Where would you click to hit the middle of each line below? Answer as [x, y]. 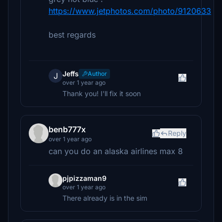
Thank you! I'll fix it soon [102, 93]
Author [97, 74]
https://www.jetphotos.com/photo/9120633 [130, 11]
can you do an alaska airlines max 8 [116, 151]
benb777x [67, 129]
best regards [72, 35]
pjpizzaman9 [84, 178]
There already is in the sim [105, 198]
